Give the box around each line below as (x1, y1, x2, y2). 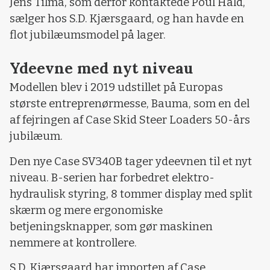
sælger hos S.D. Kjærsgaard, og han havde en (10, 11, 244, 25)
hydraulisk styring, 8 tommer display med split (10, 187, 253, 201)
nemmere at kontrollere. (10, 236, 137, 250)
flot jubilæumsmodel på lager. (10, 28, 166, 42)
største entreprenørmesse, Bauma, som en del (10, 97, 250, 111)
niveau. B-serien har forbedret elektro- (10, 171, 215, 184)
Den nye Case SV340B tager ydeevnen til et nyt (10, 154, 252, 168)
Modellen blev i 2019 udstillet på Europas (10, 81, 223, 95)
